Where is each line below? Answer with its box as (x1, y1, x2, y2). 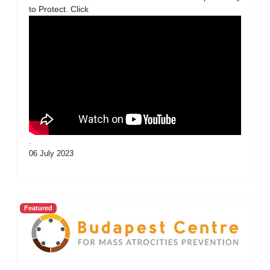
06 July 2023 (29, 148, 74, 158)
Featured (24, 204, 52, 212)
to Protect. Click (29, 4, 89, 14)
